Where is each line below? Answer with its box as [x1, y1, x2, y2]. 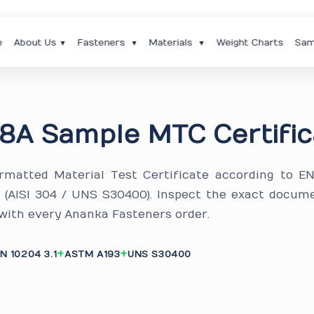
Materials [149, 36, 196, 48]
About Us [13, 36, 57, 48]
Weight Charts [216, 36, 284, 48]
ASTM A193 [64, 248, 121, 260]
